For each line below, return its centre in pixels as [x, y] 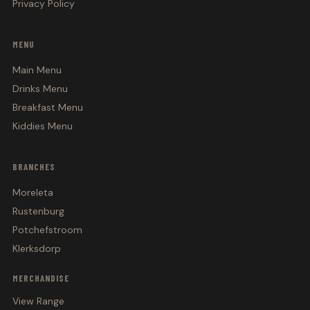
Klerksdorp [36, 248]
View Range [38, 301]
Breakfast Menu [47, 107]
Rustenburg [38, 211]
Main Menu [37, 70]
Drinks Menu [40, 89]
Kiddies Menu [42, 126]
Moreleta [33, 192]
